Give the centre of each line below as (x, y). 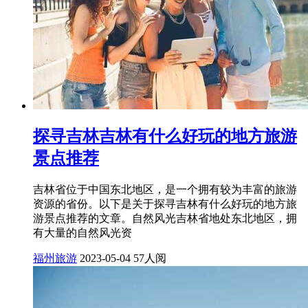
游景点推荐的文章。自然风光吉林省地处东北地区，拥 (165, 219)
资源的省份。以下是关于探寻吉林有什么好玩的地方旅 (165, 204)
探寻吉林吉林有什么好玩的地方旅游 (165, 136)
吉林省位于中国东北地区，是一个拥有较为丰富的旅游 (165, 190)
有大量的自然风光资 (82, 233)
